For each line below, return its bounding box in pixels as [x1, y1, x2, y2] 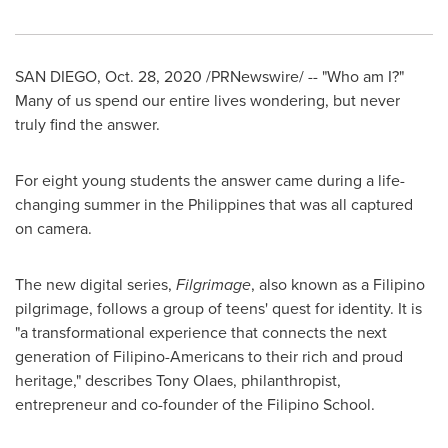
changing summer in [15, 193, 161, 216]
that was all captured [265, 193, 413, 216]
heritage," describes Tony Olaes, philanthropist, [15, 369, 341, 392]
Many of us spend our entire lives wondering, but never [15, 89, 400, 112]
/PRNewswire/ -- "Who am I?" [202, 65, 404, 88]
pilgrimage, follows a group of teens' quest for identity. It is [15, 297, 422, 320]
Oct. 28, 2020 [105, 65, 202, 88]
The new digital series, [15, 273, 176, 296]
